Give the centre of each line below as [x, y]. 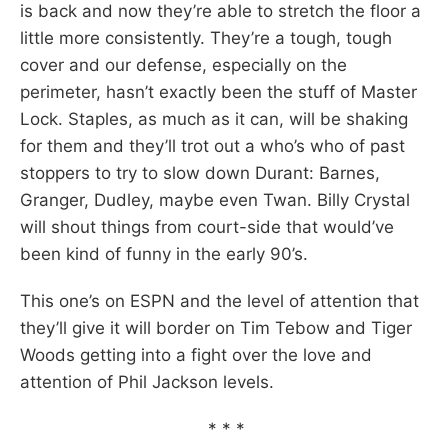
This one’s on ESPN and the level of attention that [219, 300]
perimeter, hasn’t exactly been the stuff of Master [218, 91]
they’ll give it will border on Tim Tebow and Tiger [216, 327]
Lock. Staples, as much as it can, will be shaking [214, 118]
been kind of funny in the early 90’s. [164, 253]
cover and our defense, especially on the [183, 64]
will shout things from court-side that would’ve [207, 226]
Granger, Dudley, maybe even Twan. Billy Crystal [215, 199]
